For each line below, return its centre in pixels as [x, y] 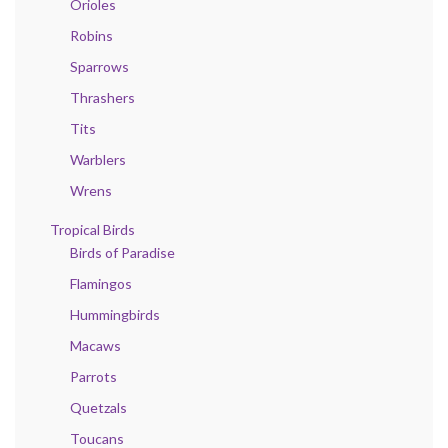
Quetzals [98, 407]
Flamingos [101, 283]
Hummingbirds [115, 314]
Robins [91, 35]
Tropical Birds [92, 229]
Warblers [98, 159]
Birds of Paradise [122, 252]
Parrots [93, 376]
